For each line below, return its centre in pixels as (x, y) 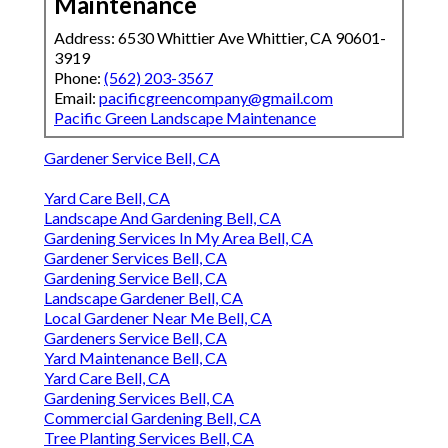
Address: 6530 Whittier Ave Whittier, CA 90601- (220, 38)
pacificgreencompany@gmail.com (216, 98)
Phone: (79, 78)
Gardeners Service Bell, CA (135, 338)
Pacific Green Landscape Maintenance (185, 118)
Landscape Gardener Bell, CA (143, 298)
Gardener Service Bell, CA (132, 158)
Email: (76, 98)
